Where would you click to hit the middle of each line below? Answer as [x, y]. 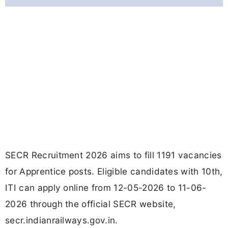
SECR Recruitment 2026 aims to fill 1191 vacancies [113, 155]
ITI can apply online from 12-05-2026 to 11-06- [106, 188]
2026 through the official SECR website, [91, 204]
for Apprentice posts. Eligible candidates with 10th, [114, 172]
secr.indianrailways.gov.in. [62, 220]
